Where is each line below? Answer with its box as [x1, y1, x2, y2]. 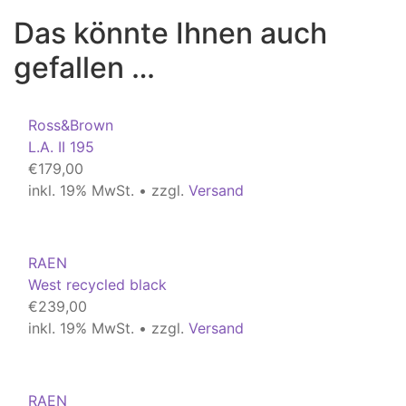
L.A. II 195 [28, 138, 94, 157]
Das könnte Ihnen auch [14, 15, 327, 52]
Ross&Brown [28, 116, 113, 135]
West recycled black [28, 275, 167, 295]
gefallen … [14, 50, 155, 86]
